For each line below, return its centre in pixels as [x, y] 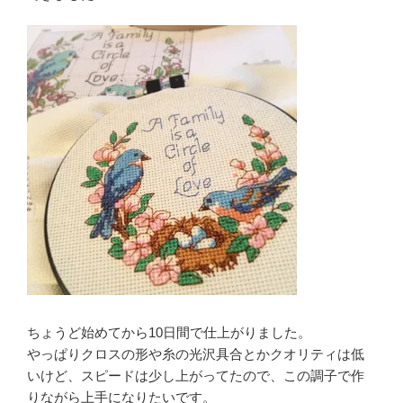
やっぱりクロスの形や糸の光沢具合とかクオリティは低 [196, 354]
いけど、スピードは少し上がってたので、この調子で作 [196, 375]
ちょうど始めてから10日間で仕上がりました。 [169, 332]
